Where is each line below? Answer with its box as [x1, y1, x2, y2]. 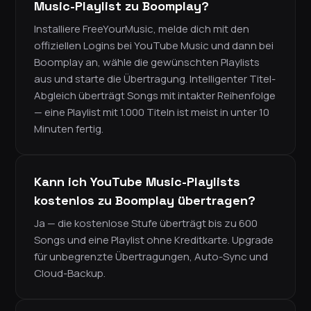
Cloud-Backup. [34, 266, 106, 281]
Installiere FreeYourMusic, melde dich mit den [34, 22, 249, 37]
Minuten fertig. [34, 121, 103, 137]
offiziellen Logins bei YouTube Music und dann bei [34, 38, 274, 53]
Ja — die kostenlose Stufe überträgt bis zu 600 [34, 216, 258, 231]
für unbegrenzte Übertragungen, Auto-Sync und [34, 249, 268, 264]
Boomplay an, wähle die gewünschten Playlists [34, 55, 260, 70]
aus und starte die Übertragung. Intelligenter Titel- [34, 72, 276, 87]
